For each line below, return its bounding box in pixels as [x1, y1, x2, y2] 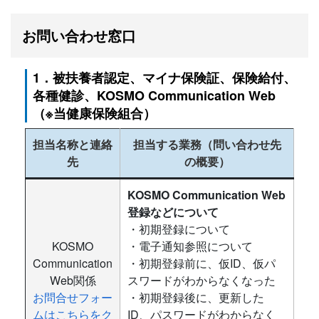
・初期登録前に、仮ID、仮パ [127, 255, 276, 271]
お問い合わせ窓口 [22, 25, 136, 46]
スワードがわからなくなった [127, 272, 276, 288]
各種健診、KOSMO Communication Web [33, 86, 288, 105]
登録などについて [127, 204, 219, 220]
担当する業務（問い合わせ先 [132, 136, 281, 152]
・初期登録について [127, 221, 230, 237]
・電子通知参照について [127, 238, 253, 254]
